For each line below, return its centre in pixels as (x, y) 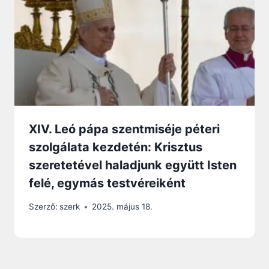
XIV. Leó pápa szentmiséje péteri (124, 129)
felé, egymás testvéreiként (107, 183)
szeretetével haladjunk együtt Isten (133, 165)
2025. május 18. (122, 207)
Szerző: (43, 207)
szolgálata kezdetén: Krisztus (116, 147)
